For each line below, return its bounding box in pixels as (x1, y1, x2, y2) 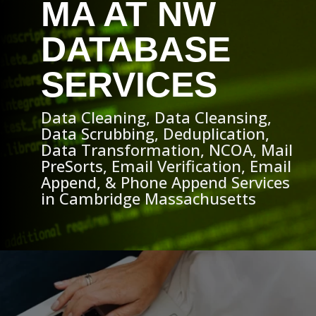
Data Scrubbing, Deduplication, (41, 122, 270, 144)
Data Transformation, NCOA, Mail (41, 138, 293, 160)
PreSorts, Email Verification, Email (41, 154, 292, 176)
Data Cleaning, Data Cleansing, (41, 106, 272, 128)
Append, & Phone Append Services (41, 171, 291, 193)
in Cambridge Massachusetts (41, 187, 257, 209)
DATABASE (41, 29, 231, 69)
